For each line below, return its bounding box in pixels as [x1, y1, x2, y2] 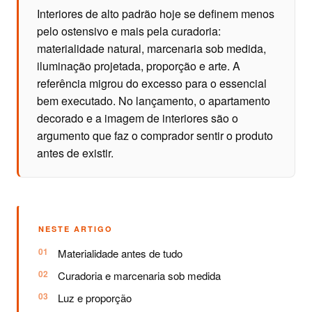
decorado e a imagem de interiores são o [37, 110, 238, 126]
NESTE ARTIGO [38, 224, 113, 234]
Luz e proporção [58, 290, 132, 305]
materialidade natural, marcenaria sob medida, [37, 40, 266, 56]
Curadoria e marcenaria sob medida [58, 268, 221, 283]
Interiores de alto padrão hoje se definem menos [37, 6, 274, 22]
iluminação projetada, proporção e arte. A [37, 58, 240, 74]
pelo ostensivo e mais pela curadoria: [37, 23, 221, 39]
